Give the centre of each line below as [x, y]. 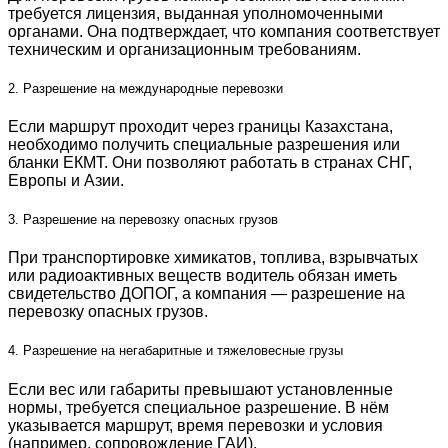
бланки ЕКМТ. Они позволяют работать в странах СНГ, [210, 162]
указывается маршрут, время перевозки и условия [195, 425]
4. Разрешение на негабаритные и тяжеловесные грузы [175, 351]
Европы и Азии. [66, 180]
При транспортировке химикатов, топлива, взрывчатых [213, 258]
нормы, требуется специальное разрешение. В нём [198, 407]
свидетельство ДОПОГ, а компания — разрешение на [206, 294]
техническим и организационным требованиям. [184, 49]
